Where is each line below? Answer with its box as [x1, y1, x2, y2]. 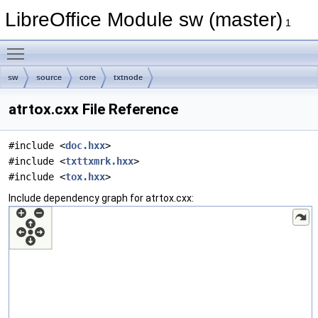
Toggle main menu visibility [31, 40, 154, 52]
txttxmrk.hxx [65, 155, 133, 167]
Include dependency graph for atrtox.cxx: [9, 192, 194, 204]
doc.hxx [65, 140, 105, 151]
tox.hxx [65, 171, 105, 182]
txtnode [114, 73, 143, 82]
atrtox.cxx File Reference [9, 101, 178, 118]
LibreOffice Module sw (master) [5, 9, 283, 31]
